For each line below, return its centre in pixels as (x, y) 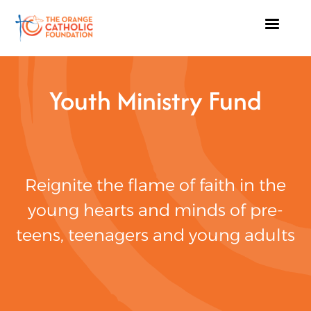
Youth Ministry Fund (155, 100)
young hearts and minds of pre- (155, 210)
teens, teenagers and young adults (155, 235)
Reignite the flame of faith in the (155, 185)
